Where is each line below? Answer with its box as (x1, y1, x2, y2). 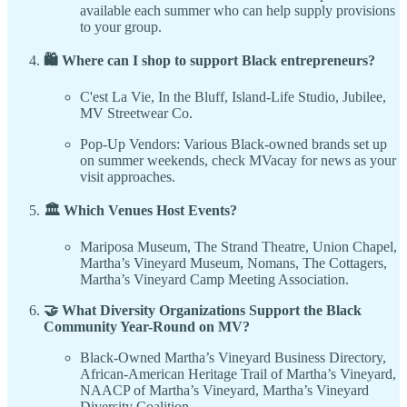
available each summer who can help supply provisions (80, 3, 395, 19)
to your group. (80, 19, 162, 35)
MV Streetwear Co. (80, 105, 193, 122)
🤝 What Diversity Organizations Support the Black (44, 303, 362, 319)
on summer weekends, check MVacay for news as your (80, 153, 396, 169)
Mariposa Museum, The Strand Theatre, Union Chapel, (80, 239, 397, 255)
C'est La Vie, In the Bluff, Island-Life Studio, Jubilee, (80, 89, 386, 105)
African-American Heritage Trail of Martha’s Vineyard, (80, 366, 396, 382)
